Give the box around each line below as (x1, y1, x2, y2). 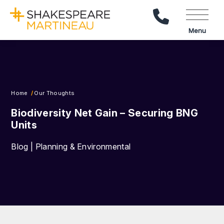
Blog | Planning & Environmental (11, 141, 131, 151)
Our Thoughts (34, 89, 75, 96)
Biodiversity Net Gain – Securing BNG (11, 106, 198, 119)
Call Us (168, 8, 192, 16)
